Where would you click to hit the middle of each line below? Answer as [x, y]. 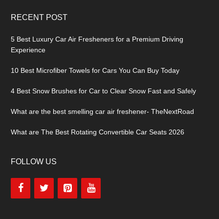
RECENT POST [39, 17]
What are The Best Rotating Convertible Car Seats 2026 [98, 132]
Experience [28, 50]
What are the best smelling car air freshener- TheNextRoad [103, 111]
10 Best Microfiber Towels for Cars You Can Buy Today [95, 70]
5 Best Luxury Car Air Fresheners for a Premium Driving [97, 39]
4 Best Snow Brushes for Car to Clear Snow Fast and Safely [104, 91]
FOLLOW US [34, 161]
